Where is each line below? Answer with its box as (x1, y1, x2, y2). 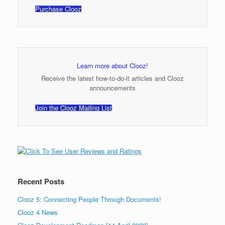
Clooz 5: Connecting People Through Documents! (18, 194, 161, 204)
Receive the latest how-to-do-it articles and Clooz (41, 73, 184, 83)
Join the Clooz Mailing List (35, 103, 112, 113)
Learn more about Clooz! (77, 61, 148, 71)
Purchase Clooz (35, 4, 81, 14)
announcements (89, 82, 136, 92)
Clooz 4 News (18, 207, 58, 217)
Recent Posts (18, 176, 64, 187)
